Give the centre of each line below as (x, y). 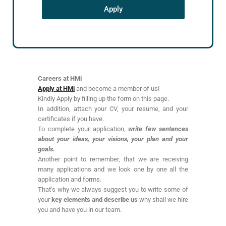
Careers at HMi (60, 78)
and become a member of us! (117, 88)
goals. (46, 149)
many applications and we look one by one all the (113, 169)
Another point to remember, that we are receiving (113, 159)
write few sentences (158, 129)
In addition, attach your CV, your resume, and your (113, 108)
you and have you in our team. (80, 209)
